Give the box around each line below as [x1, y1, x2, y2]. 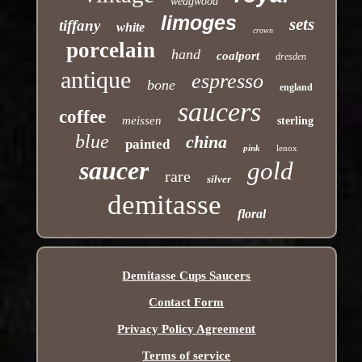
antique [60, 65, 131, 93]
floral [237, 206, 266, 221]
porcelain [66, 37, 156, 62]
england [279, 81, 313, 93]
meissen [122, 113, 162, 127]
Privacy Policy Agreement [117, 322, 256, 335]
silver [207, 172, 232, 185]
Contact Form [149, 295, 225, 309]
